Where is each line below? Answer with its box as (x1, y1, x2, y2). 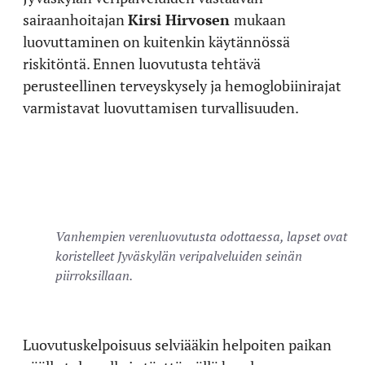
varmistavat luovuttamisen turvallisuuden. (23, 97, 299, 117)
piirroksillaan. (55, 266, 133, 284)
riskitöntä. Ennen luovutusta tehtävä (23, 53, 261, 73)
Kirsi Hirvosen (128, 9, 234, 29)
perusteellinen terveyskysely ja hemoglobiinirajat (23, 75, 341, 95)
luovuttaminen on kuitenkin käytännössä (23, 31, 290, 51)
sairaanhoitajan (23, 9, 128, 29)
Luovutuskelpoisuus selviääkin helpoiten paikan (23, 334, 332, 354)
